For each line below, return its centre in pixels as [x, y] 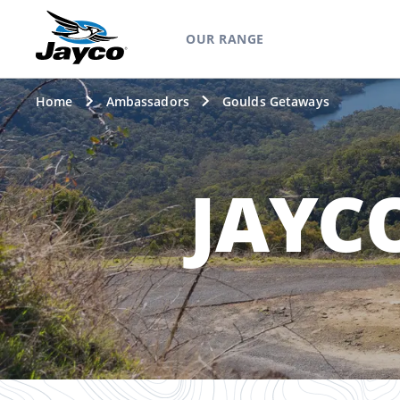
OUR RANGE [225, 39]
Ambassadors [147, 101]
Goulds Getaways [275, 101]
